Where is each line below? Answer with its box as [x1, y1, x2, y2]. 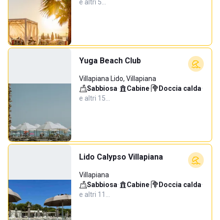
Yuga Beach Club [79, 56, 141, 65]
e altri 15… [79, 94, 110, 102]
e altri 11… [79, 191, 110, 198]
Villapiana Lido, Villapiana [79, 75, 156, 82]
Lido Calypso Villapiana [79, 152, 163, 162]
